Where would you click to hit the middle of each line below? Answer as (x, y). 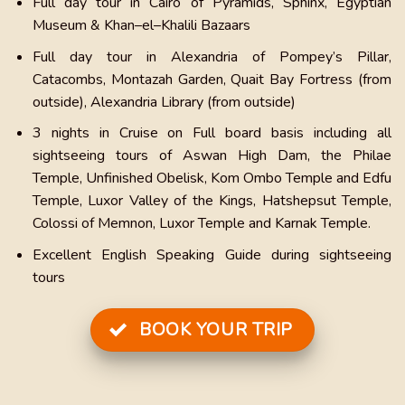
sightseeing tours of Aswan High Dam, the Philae (212, 156)
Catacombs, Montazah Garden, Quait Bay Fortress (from (212, 79)
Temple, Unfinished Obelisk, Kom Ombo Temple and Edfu (212, 179)
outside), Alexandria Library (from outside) (164, 102)
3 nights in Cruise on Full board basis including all (212, 133)
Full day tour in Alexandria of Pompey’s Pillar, (212, 57)
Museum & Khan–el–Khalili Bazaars (143, 26)
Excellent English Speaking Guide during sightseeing (212, 254)
